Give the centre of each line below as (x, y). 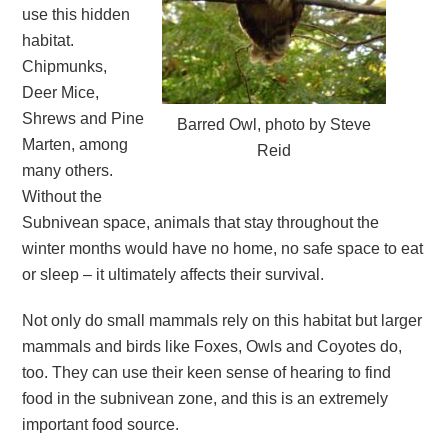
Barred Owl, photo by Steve (273, 125)
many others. (68, 170)
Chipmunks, (65, 66)
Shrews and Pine (83, 118)
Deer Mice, (61, 92)
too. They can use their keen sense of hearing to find (207, 373)
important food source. (101, 425)
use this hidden (76, 14)
